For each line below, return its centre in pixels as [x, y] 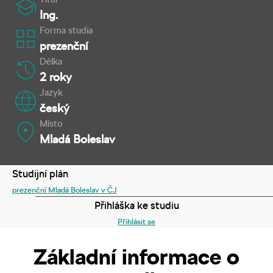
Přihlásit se [136, 221]
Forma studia [66, 30]
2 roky [56, 77]
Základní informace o [136, 257]
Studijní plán [40, 173]
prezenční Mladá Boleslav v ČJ [65, 189]
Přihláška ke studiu [136, 205]
